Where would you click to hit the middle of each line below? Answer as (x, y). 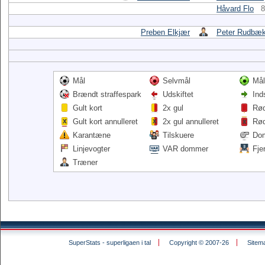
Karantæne (92, 135)
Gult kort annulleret (105, 122)
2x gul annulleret (191, 122)
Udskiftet (178, 94)
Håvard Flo (235, 9)
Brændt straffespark (107, 94)
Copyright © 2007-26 (199, 243)
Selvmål (177, 81)
